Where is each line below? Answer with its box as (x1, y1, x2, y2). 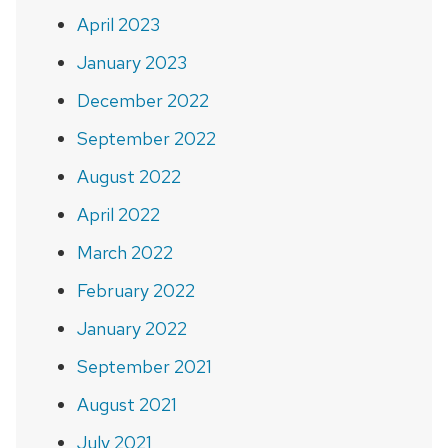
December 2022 (76, 88, 209, 112)
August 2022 (76, 164, 181, 188)
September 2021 (76, 354, 212, 378)
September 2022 (76, 126, 216, 150)
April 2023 (76, 12, 160, 36)
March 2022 (76, 240, 173, 264)
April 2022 (76, 202, 160, 226)
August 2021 (76, 392, 177, 416)
